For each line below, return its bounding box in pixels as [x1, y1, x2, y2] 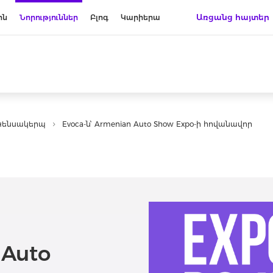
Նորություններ [19, 13, 78, 22]
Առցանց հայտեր [196, 12, 272, 22]
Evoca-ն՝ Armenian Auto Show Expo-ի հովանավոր [62, 119, 252, 129]
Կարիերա [121, 13, 160, 22]
